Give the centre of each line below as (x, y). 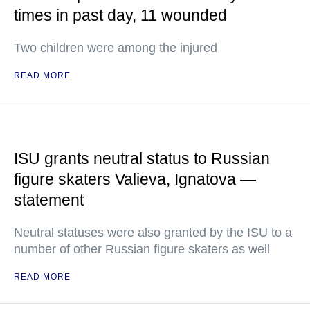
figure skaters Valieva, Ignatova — (135, 179)
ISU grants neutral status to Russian (142, 158)
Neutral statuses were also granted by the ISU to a (153, 232)
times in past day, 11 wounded (120, 15)
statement (49, 200)
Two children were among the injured (116, 48)
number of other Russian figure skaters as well (142, 249)
